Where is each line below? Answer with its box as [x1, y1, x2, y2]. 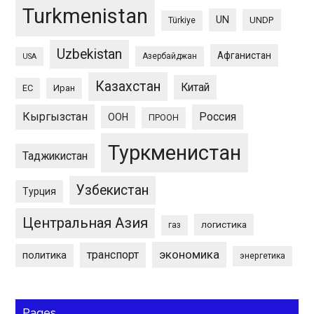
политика [22, 249, 67, 261]
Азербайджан [142, 50, 198, 61]
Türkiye [168, 15, 196, 25]
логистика [201, 219, 247, 230]
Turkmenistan [22, 4, 149, 28]
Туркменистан [108, 140, 242, 165]
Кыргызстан [22, 109, 88, 123]
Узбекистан [76, 182, 149, 198]
